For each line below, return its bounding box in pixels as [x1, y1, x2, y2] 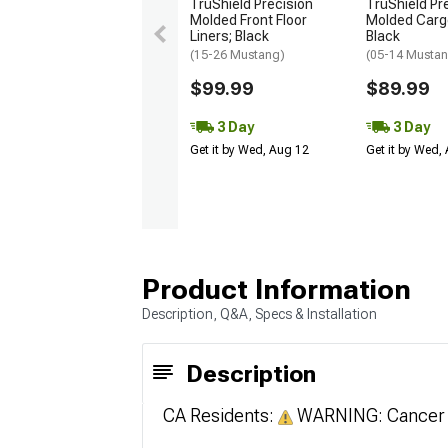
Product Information [142, 273, 411, 306]
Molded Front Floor [190, 11, 307, 28]
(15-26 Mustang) [190, 47, 285, 62]
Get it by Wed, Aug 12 [190, 142, 309, 157]
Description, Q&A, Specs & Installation [142, 306, 377, 322]
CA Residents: [163, 405, 278, 426]
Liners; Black [190, 27, 269, 44]
